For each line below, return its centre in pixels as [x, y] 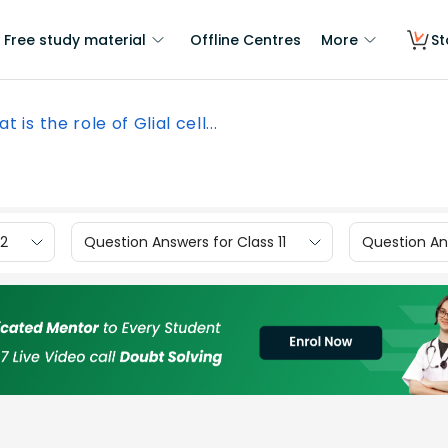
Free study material [75, 40]
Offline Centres [245, 40]
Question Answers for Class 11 [185, 241]
